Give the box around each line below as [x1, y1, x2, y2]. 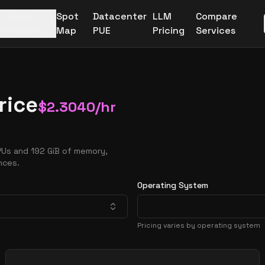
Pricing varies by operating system [137, 221, 260, 230]
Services [196, 24, 236, 37]
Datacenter [92, 10, 147, 22]
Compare [196, 10, 238, 22]
